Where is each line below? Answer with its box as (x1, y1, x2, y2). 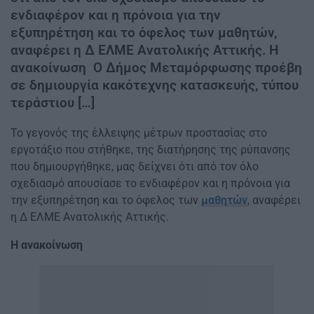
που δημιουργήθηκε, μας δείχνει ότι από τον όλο (11, 160, 259, 174)
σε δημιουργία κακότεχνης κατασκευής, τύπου (11, 76, 299, 93)
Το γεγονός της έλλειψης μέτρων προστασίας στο (11, 126, 267, 140)
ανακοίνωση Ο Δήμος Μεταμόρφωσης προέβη (11, 59, 302, 76)
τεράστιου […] (11, 94, 95, 111)
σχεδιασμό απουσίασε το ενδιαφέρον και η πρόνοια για (11, 177, 290, 191)
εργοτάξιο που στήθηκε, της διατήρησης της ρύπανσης (11, 143, 291, 157)
